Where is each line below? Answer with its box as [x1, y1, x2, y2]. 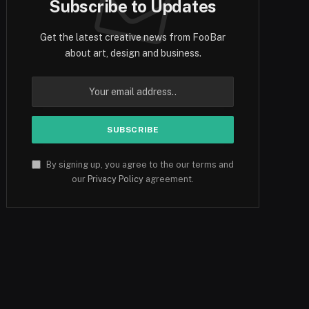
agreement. [143, 173, 195, 184]
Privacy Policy [88, 173, 144, 184]
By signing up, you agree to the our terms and [44, 159, 235, 170]
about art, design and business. [64, 47, 201, 59]
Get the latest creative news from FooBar [40, 31, 226, 43]
